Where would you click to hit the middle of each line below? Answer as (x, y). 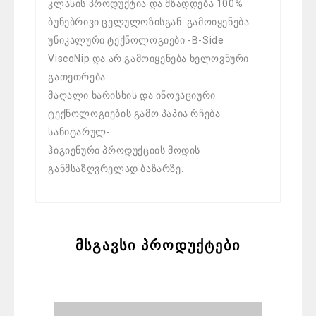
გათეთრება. (78, 77)
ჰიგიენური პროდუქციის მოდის (124, 150)
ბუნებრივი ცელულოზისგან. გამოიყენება (149, 22)
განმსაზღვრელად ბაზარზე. (116, 168)
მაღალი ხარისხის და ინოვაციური (132, 95)
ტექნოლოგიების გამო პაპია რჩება (134, 113)
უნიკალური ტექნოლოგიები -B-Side (136, 40)
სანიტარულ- (79, 132)
